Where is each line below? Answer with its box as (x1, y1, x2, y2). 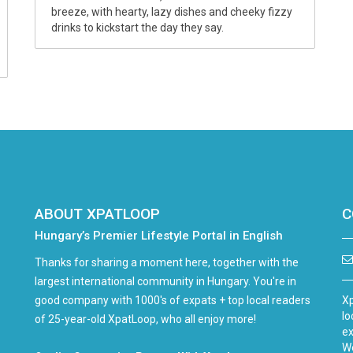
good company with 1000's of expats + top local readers (35, 293, 310, 307)
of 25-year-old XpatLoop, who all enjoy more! (35, 312, 256, 325)
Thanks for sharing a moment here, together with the (35, 255, 299, 269)
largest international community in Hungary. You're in (35, 274, 296, 288)
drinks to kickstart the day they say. (51, 21, 224, 35)
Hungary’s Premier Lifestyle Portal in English (35, 228, 283, 243)
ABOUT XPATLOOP (35, 204, 160, 223)
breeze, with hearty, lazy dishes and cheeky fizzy (51, 6, 292, 19)
